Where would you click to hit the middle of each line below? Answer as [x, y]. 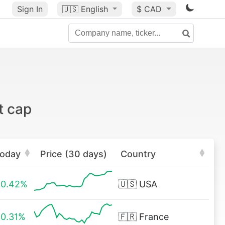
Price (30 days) [74, 154]
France [154, 217]
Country [138, 154]
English [94, 9]
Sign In [30, 9]
